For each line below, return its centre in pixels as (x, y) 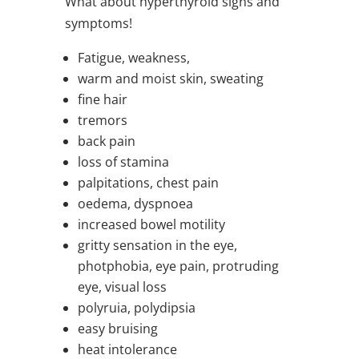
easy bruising (117, 329)
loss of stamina (123, 162)
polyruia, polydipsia (136, 308)
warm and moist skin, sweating (170, 79)
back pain (106, 141)
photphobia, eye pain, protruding (178, 266)
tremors (102, 121)
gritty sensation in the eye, (157, 246)
